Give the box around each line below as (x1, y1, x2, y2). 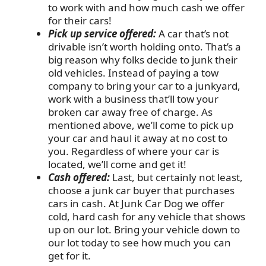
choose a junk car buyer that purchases (48, 183, 235, 197)
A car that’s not (156, 26, 229, 40)
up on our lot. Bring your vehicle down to (48, 222, 240, 236)
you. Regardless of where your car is (48, 144, 219, 158)
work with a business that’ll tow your (48, 91, 218, 106)
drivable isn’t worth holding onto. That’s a (48, 39, 241, 53)
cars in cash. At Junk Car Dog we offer (48, 196, 224, 210)
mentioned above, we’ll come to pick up (48, 118, 233, 132)
